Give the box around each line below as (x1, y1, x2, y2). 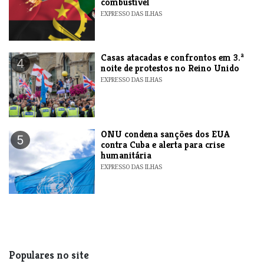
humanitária (101, 148, 152, 161)
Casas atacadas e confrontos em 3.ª (101, 51, 245, 64)
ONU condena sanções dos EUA (101, 127, 230, 140)
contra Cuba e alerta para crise (101, 138, 225, 151)
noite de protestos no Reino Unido (101, 61, 240, 74)
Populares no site (9, 248, 89, 262)
